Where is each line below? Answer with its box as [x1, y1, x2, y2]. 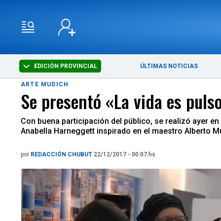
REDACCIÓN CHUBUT [31, 151, 94, 158]
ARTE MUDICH [21, 81, 69, 88]
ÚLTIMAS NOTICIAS [140, 63, 198, 70]
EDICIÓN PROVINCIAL [33, 63, 98, 70]
